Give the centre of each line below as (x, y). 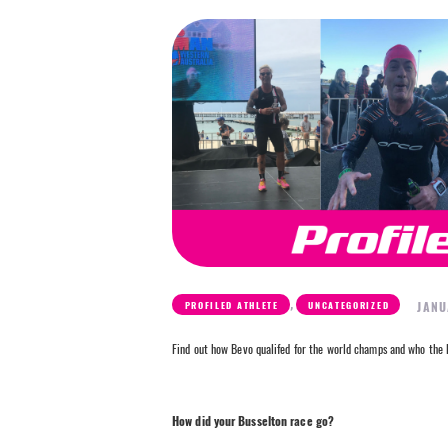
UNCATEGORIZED (349, 305)
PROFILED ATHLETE (231, 305)
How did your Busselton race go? (253, 421)
